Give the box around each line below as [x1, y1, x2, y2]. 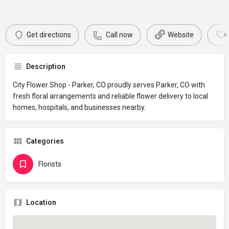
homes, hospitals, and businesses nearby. [13, 103, 146, 111]
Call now [105, 31, 133, 39]
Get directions [26, 31, 71, 39]
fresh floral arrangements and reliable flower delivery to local [13, 91, 208, 100]
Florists [38, 159, 61, 168]
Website [167, 31, 194, 39]
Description [26, 62, 65, 71]
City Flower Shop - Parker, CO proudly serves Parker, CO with [13, 80, 205, 89]
